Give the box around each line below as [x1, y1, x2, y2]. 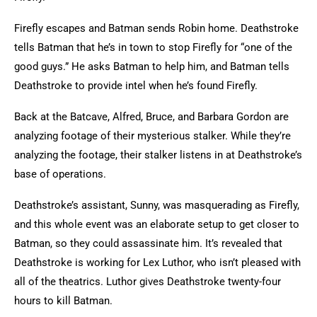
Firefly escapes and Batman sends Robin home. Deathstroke [14, 22, 299, 35]
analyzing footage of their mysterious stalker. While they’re [14, 129, 291, 142]
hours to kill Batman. [14, 294, 115, 307]
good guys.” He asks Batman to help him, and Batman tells [14, 60, 289, 73]
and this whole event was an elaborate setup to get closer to [14, 218, 299, 231]
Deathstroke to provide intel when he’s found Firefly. [14, 79, 260, 92]
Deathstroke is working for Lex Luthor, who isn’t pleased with [14, 256, 301, 269]
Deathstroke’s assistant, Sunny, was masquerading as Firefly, [14, 199, 299, 212]
